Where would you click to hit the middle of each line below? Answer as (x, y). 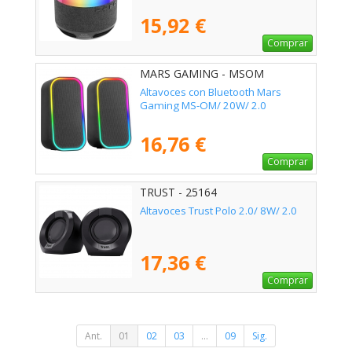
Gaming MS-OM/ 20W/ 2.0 (203, 105)
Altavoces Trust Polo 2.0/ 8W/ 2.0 (218, 210)
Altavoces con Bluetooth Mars (211, 92)
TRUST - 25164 (178, 192)
